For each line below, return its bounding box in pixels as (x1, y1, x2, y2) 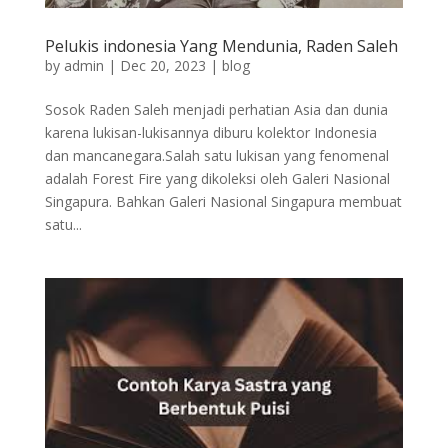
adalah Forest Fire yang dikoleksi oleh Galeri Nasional (44, 168, 390, 188)
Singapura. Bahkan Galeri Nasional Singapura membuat (44, 191, 402, 211)
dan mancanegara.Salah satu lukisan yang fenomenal (44, 145, 389, 165)
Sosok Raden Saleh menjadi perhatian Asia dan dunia (44, 99, 388, 119)
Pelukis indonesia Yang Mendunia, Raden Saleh (44, 34, 398, 57)
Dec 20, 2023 (119, 55, 206, 75)
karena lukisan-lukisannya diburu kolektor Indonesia (44, 122, 377, 142)
